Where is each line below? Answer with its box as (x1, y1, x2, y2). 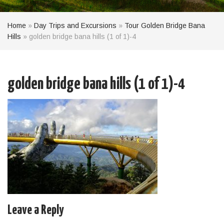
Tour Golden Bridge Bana (124, 21, 205, 29)
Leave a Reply (7, 203, 64, 217)
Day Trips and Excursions (34, 21, 116, 29)
